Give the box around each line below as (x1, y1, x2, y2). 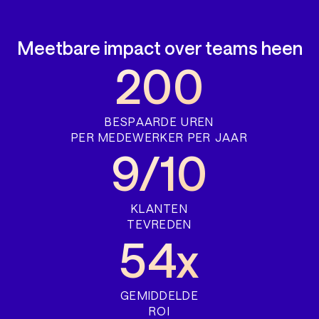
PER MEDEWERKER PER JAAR (70, 130, 249, 144)
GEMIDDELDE (120, 288, 199, 302)
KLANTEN (130, 201, 189, 215)
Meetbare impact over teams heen (16, 36, 303, 58)
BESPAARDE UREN (105, 114, 214, 128)
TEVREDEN (127, 216, 192, 231)
